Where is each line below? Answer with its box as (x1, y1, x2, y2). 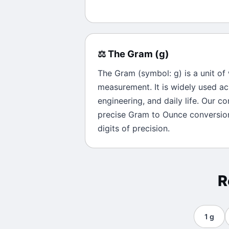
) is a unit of (179, 68, 228, 78)
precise (98, 109, 128, 120)
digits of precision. (98, 123, 170, 133)
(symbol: (135, 68, 174, 78)
